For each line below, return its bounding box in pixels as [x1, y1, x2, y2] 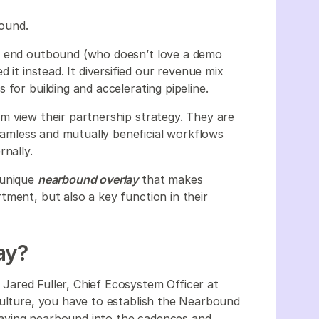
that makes [138, 172, 203, 187]
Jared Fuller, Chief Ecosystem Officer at [3, 276, 219, 291]
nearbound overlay [37, 172, 139, 187]
